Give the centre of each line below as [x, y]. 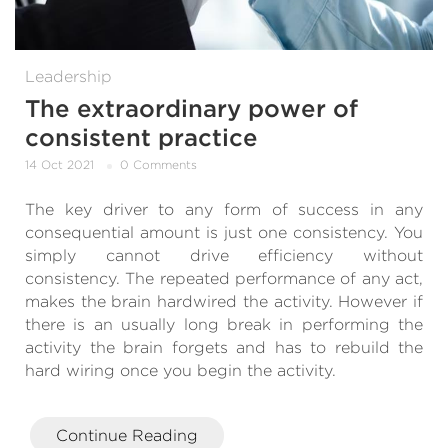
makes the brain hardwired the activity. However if [224, 302]
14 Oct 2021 [59, 165]
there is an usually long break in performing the [224, 325]
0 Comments [158, 165]
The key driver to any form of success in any [224, 210]
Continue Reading [127, 436]
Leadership [68, 76]
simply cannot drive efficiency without [224, 256]
